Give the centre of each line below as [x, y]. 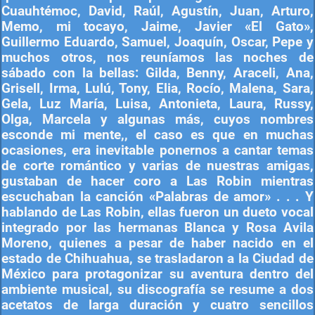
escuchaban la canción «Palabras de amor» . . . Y [157, 197]
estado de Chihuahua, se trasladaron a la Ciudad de [157, 259]
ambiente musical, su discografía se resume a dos [157, 290]
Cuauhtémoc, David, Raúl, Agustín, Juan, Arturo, [157, 12]
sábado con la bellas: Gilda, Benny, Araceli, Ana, [157, 73]
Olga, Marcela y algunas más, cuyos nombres [157, 120]
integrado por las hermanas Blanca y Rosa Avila [157, 228]
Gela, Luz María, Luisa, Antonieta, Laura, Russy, [157, 104]
